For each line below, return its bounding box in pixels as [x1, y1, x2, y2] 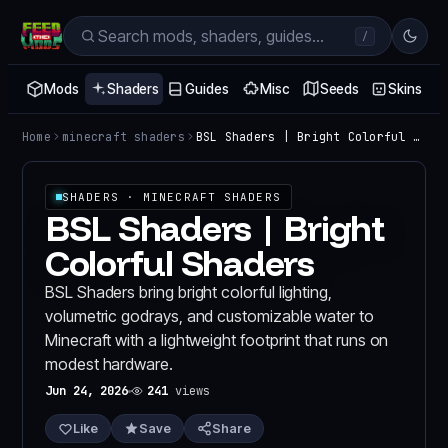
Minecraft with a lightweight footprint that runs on [45, 330, 389, 350]
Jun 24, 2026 [45, 383, 129, 399]
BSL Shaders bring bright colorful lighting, [45, 282, 332, 302]
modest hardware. [45, 354, 173, 374]
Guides [185, 81, 229, 97]
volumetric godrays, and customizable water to [45, 306, 374, 326]
